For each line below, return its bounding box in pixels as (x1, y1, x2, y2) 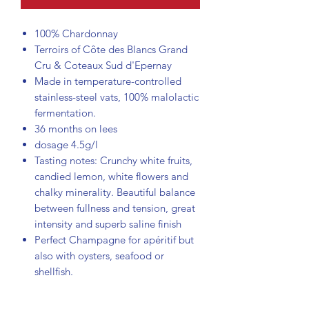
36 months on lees (34, 121, 120, 135)
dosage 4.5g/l (34, 137, 101, 151)
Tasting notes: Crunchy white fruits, (34, 153, 192, 167)
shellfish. (34, 264, 73, 278)
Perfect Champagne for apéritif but (34, 232, 194, 246)
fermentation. (34, 106, 99, 119)
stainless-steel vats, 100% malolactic (34, 90, 199, 103)
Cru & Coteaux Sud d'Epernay (34, 58, 172, 72)
